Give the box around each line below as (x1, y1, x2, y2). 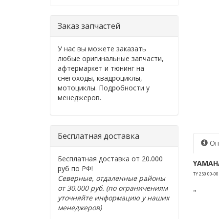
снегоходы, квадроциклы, (58, 73, 142, 83)
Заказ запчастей (58, 21, 120, 31)
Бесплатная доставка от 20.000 (58, 154, 163, 163)
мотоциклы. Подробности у (58, 83, 150, 92)
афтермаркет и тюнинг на (58, 64, 144, 73)
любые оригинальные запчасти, (58, 54, 164, 63)
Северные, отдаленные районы (58, 174, 165, 183)
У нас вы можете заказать (58, 44, 146, 53)
